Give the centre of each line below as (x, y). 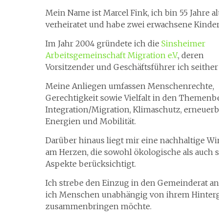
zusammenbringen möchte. (99, 206)
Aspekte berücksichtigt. (91, 164)
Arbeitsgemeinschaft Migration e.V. (112, 55)
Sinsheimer (183, 44)
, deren (191, 55)
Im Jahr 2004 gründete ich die (103, 44)
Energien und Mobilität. (91, 121)
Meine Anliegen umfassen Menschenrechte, (130, 86)
